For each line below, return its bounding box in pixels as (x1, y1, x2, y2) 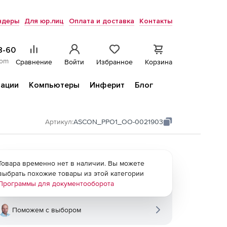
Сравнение (16, 58, 52, 66)
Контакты (139, 17, 172, 25)
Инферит (90, 80, 125, 90)
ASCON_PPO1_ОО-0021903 (73, 118, 163, 126)
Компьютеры (29, 80, 80, 90)
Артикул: (45, 118, 73, 126)
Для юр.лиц (24, 17, 64, 25)
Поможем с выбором (12, 206, 81, 214)
